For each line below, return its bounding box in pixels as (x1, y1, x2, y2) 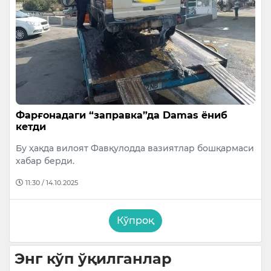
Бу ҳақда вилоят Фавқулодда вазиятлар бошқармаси (16, 142, 254, 154)
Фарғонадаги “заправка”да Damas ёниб (16, 109, 227, 121)
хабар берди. (16, 155, 74, 166)
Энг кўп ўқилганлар (15, 249, 172, 267)
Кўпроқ (117, 214, 154, 226)
